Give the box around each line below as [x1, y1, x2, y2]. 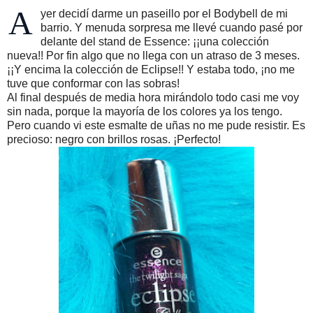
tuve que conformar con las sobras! [7, 77, 180, 89]
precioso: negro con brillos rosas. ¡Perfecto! [7, 133, 221, 145]
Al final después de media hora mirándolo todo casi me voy [7, 91, 299, 103]
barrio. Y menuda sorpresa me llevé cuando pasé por [41, 21, 303, 34]
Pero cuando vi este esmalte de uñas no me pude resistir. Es [7, 119, 305, 131]
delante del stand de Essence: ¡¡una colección [41, 35, 269, 48]
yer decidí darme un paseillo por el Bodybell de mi [41, 7, 288, 20]
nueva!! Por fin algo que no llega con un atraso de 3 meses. [7, 49, 300, 61]
